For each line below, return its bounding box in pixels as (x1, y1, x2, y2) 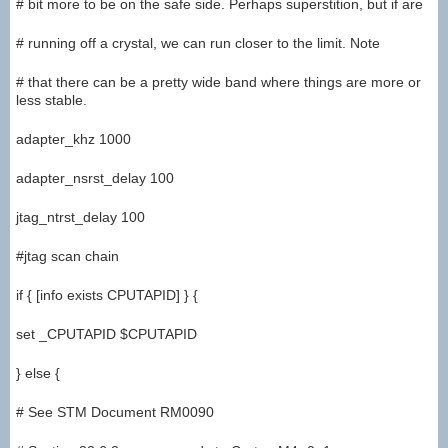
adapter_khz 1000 (16, 131, 131, 148)
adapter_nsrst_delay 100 (16, 170, 174, 187)
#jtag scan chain (16, 248, 119, 265)
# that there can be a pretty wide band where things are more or (16, 74, 421, 91)
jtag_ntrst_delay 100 (16, 209, 145, 226)
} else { (16, 365, 60, 382)
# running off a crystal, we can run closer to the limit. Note (16, 35, 380, 52)
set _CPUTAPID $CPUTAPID (16, 326, 197, 343)
